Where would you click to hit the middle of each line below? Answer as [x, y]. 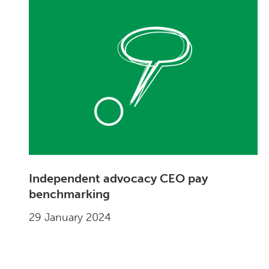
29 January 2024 [70, 218]
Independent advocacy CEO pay [119, 179]
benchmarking [70, 194]
